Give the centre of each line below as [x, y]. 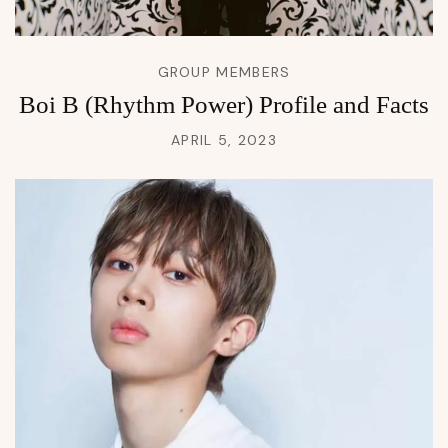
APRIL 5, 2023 [224, 140]
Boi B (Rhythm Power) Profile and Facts [224, 105]
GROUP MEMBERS [224, 72]
